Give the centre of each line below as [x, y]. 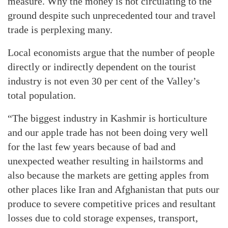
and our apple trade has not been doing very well [108, 132]
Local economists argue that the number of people [111, 52]
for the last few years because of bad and [92, 147]
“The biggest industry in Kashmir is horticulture [107, 118]
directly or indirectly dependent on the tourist [102, 67]
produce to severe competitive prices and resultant [112, 204]
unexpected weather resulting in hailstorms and [105, 161]
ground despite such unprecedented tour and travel [112, 15]
